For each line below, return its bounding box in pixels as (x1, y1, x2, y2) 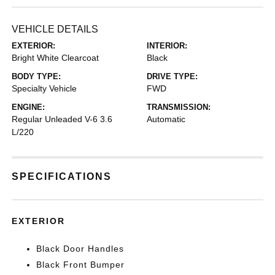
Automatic (147, 114, 185, 124)
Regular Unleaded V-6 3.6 (12, 114, 113, 124)
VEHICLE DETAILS (12, 23, 99, 34)
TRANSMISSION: (147, 102, 211, 112)
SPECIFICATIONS (12, 171, 112, 182)
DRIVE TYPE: (147, 71, 198, 81)
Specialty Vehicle (12, 83, 77, 93)
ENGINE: (12, 102, 45, 112)
